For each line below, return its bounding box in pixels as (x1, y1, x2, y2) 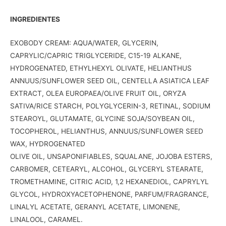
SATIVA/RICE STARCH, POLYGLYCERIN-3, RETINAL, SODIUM (10, 101, 210, 110)
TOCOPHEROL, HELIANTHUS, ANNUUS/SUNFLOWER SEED (10, 127, 203, 135)
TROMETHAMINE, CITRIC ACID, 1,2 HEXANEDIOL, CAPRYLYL (10, 177, 209, 186)
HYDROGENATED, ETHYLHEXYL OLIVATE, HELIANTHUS (10, 64, 192, 72)
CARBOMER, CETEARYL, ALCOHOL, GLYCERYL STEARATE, (10, 164, 203, 173)
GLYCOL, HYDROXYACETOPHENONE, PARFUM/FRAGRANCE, (10, 190, 209, 198)
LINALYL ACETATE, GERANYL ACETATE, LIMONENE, (10, 202, 180, 211)
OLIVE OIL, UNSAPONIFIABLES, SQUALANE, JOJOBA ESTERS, (10, 152, 212, 160)
